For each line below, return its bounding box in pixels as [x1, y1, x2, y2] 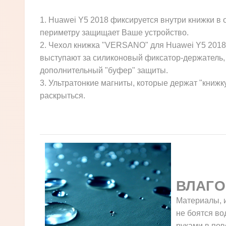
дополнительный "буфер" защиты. [39, 66, 170, 75]
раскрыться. [39, 91, 85, 100]
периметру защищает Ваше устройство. [39, 28, 189, 37]
